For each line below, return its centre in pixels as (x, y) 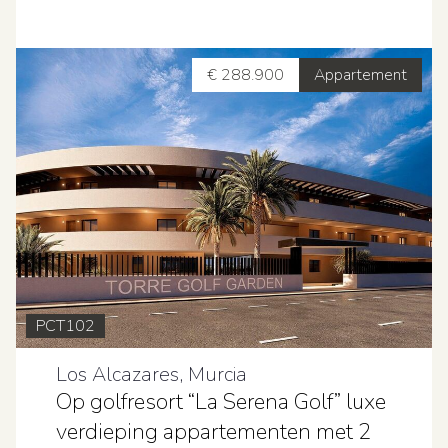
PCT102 (65, 326)
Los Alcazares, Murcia (151, 374)
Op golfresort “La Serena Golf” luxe (221, 402)
